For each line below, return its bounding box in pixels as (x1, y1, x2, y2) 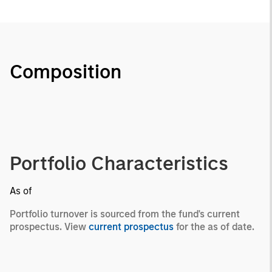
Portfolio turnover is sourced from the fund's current (10, 208, 240, 220)
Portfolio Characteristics (10, 151, 228, 175)
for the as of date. (174, 220, 254, 233)
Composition (10, 59, 121, 83)
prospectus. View (10, 220, 89, 233)
